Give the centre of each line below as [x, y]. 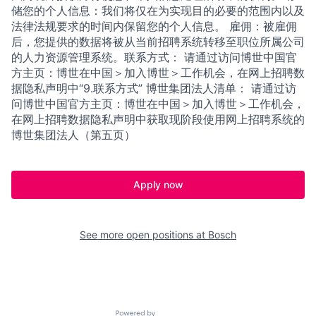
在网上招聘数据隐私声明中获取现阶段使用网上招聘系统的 [158, 119]
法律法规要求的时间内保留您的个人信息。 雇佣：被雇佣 [154, 26]
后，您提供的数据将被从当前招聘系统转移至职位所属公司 [158, 41]
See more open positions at [144, 234]
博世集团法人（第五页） [73, 134]
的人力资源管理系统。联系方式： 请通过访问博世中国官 [154, 57]
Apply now [158, 184]
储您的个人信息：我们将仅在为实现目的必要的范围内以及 [158, 10]
